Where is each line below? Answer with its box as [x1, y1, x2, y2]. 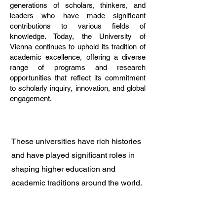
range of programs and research [10, 63, 146, 72]
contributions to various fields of [10, 22, 146, 30]
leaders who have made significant [10, 11, 146, 20]
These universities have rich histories [11, 137, 141, 146]
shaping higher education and [11, 164, 115, 174]
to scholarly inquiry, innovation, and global [10, 84, 146, 92]
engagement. [10, 94, 52, 103]
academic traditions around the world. [11, 178, 142, 187]
